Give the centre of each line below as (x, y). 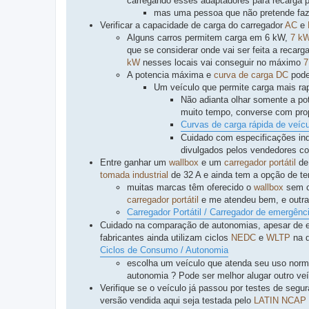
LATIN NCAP (280, 301)
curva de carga (243, 75)
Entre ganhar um (134, 163)
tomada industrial (134, 175)
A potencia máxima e (170, 75)
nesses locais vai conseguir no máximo (222, 63)
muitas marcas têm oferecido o (190, 188)
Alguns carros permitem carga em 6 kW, (209, 38)
